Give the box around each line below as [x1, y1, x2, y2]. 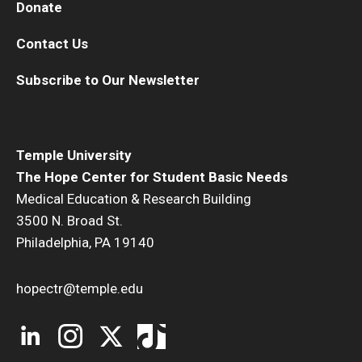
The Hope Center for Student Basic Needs [16, 168, 288, 185]
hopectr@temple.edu [16, 280, 143, 297]
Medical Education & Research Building [16, 190, 251, 207]
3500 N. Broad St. [16, 212, 123, 229]
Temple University [16, 146, 132, 163]
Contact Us [16, 35, 88, 52]
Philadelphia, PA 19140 [16, 234, 154, 250]
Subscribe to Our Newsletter [16, 71, 200, 88]
